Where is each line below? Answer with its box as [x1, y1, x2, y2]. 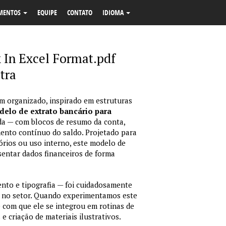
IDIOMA [102, 8, 125, 17]
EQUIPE [37, 8, 57, 17]
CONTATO [67, 8, 92, 17]
